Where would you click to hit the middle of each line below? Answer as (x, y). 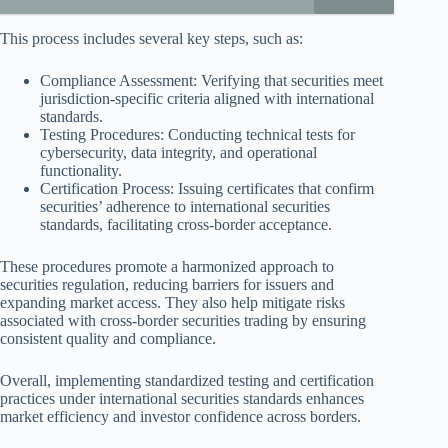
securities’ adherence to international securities (185, 206)
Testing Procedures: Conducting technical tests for (197, 134)
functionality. (81, 170)
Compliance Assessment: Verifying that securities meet (211, 80)
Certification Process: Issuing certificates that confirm (207, 188)
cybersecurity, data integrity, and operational (178, 152)
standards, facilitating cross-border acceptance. (186, 224)
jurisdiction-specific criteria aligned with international (207, 98)
